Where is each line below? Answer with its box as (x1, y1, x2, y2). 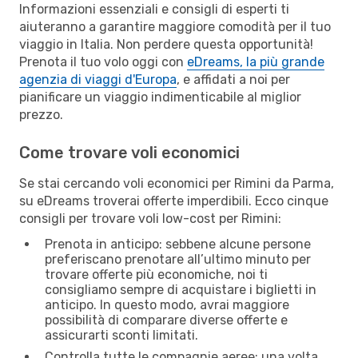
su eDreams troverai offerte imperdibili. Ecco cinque (19, 193, 328, 209)
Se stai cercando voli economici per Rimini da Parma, (19, 175, 334, 191)
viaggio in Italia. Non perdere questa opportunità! (19, 36, 313, 52)
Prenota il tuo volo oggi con (19, 54, 187, 70)
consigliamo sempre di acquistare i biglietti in (45, 281, 316, 297)
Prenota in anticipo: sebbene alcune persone (45, 236, 311, 252)
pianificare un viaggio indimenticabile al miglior (19, 89, 301, 105)
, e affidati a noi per (177, 71, 290, 87)
